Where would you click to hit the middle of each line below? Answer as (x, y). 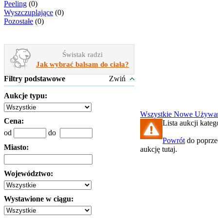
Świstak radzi (82, 54)
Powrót (174, 140)
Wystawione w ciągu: (39, 199)
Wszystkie (157, 114)
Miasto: (16, 147)
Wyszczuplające (28, 12)
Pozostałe (18, 21)
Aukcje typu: (26, 96)
